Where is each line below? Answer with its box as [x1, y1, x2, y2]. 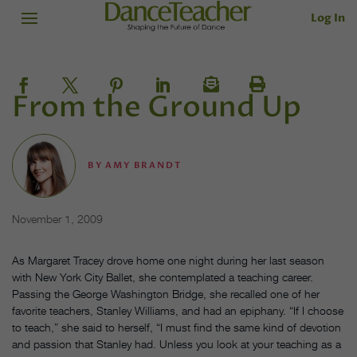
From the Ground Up [12, 88, 301, 127]
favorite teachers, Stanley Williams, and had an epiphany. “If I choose [12, 304, 343, 318]
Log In [311, 10, 345, 25]
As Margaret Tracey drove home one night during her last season [12, 253, 324, 268]
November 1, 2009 [12, 212, 103, 226]
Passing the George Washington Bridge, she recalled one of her [12, 287, 320, 301]
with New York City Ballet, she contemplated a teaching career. [12, 270, 313, 284]
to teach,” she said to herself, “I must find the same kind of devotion [12, 320, 341, 335]
